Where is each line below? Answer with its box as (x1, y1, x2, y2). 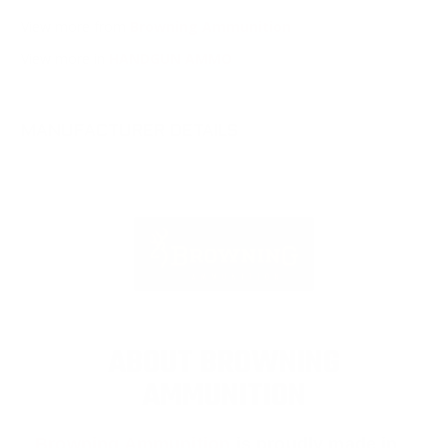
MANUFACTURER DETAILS (21, 124, 239, 141)
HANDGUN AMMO (109, 49, 232, 69)
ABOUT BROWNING (108, 340, 340, 389)
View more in (21, 49, 109, 69)
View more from (21, 17, 130, 37)
